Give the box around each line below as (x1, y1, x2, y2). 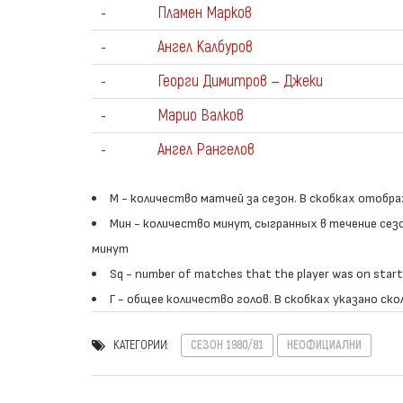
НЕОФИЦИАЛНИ (287, 336, 362, 353)
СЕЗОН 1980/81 (191, 336, 264, 353)
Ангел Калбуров (157, 37, 253, 58)
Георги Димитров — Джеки (157, 71, 323, 92)
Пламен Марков (157, 3, 252, 23)
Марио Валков (157, 105, 244, 126)
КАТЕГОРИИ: (113, 336, 168, 353)
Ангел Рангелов (157, 139, 255, 160)
